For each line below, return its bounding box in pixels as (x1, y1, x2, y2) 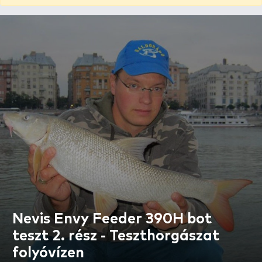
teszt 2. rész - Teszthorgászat (12, 228, 219, 243)
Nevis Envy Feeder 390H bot (12, 211, 212, 226)
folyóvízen (12, 245, 84, 260)
